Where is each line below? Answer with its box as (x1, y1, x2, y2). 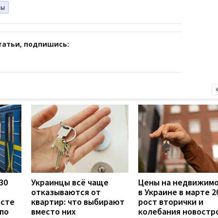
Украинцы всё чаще (31, 176, 109, 188)
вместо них (31, 205, 76, 217)
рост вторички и (138, 196, 203, 207)
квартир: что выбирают (31, 196, 125, 207)
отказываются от (31, 186, 101, 198)
